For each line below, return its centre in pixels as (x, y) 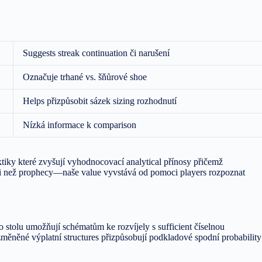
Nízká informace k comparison (80, 125)
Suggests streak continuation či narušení (96, 53)
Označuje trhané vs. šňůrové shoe (85, 77)
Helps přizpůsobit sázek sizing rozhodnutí (100, 101)
